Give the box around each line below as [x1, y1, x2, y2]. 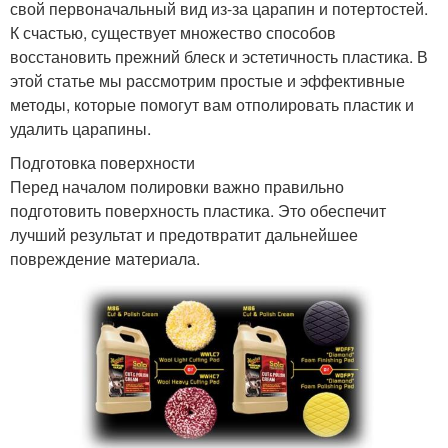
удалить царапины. [10, 117, 151, 141]
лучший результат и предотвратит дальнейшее [10, 223, 358, 247]
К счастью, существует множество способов [10, 21, 336, 45]
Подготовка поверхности [10, 151, 195, 175]
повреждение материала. [10, 247, 200, 271]
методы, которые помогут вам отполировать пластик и [10, 93, 414, 117]
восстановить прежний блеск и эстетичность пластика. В [10, 45, 428, 69]
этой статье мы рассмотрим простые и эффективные [10, 69, 405, 93]
